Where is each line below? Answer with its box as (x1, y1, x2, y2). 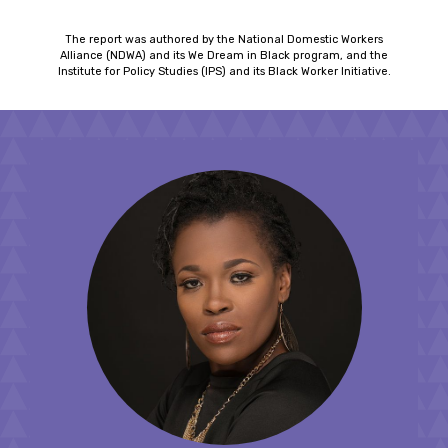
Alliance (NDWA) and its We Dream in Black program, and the (60, 49, 388, 63)
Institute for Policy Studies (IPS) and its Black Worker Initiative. (57, 65, 391, 79)
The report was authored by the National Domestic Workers (65, 33, 383, 47)
